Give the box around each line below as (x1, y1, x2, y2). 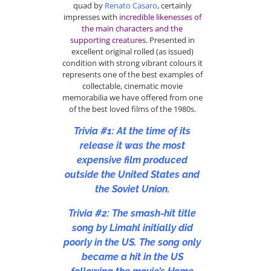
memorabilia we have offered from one (62, 92, 203, 103)
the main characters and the (82, 23, 183, 34)
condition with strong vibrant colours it (62, 57, 203, 69)
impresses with (63, 11, 119, 23)
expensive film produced (77, 154, 188, 166)
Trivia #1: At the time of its (74, 125, 191, 137)
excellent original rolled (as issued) (71, 46, 194, 57)
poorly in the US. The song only (64, 236, 201, 248)
